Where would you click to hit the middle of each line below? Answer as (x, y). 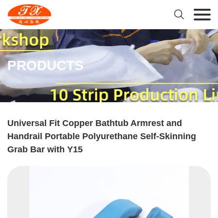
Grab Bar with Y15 (45, 149)
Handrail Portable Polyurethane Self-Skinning (102, 136)
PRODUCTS (45, 65)
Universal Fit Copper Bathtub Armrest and (95, 123)
